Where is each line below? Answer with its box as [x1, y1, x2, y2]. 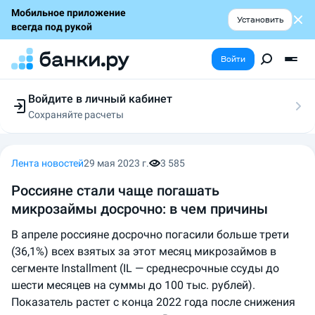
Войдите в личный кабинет [28, 92, 172, 105]
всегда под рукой [11, 21, 92, 32]
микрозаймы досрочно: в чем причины [11, 200, 268, 217]
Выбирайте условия [28, 151, 120, 162]
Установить [237, 15, 283, 25]
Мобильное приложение [11, 7, 126, 18]
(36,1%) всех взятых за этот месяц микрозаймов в [11, 245, 276, 258]
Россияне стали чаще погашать [11, 182, 219, 199]
